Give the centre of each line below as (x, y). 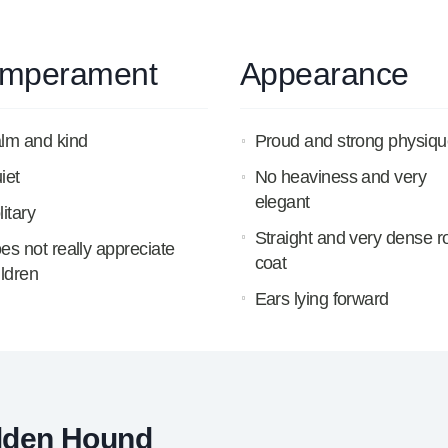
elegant (282, 201)
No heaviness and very (340, 176)
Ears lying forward (321, 298)
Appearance (324, 74)
